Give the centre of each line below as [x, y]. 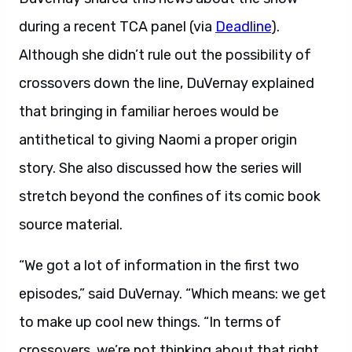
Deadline [243, 27]
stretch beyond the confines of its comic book [170, 196]
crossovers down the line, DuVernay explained [167, 83]
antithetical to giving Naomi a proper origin [158, 140]
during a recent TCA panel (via [117, 27]
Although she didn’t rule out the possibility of [165, 55]
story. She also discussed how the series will [160, 168]
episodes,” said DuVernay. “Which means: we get [172, 294]
